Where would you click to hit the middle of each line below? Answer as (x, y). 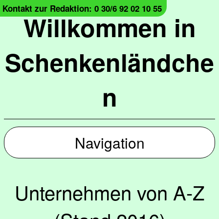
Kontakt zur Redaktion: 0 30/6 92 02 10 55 (82, 8)
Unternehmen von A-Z (109, 192)
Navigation (109, 142)
